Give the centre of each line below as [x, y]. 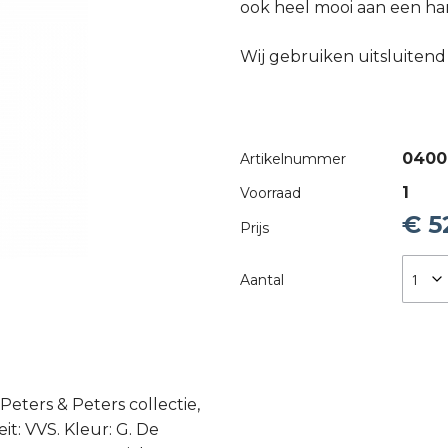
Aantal [262, 280]
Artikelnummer [293, 159]
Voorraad [270, 193]
